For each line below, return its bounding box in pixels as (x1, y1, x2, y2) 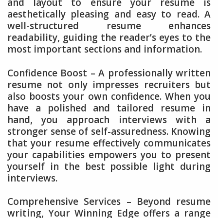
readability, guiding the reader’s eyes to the (7, 31, 211, 44)
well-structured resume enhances (7, 19, 211, 32)
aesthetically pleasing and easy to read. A (7, 7, 211, 20)
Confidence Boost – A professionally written (7, 66, 211, 79)
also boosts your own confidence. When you (7, 90, 211, 103)
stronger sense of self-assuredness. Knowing (7, 125, 211, 138)
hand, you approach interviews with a (7, 113, 211, 126)
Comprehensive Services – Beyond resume (7, 195, 211, 208)
